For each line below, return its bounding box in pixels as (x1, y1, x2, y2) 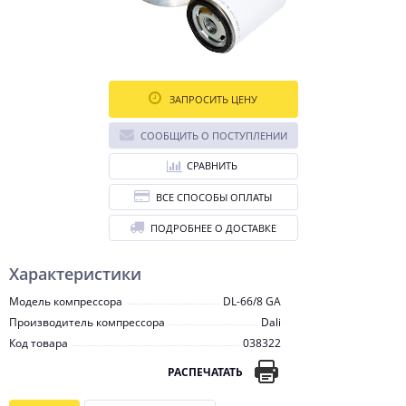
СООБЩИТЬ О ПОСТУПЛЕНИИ (140, 129, 287, 142)
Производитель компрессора (9, 314, 165, 330)
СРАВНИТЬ (186, 159, 237, 172)
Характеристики (9, 263, 141, 285)
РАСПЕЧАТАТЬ (168, 363, 243, 380)
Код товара (9, 335, 68, 351)
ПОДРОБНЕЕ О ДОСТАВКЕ (150, 221, 276, 235)
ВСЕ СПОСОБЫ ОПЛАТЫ (156, 190, 272, 204)
